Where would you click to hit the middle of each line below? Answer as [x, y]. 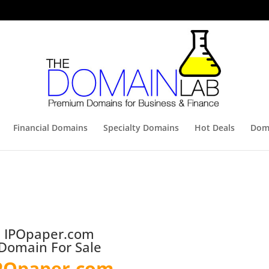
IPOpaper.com [50, 234]
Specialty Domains [141, 128]
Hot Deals [214, 128]
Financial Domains [50, 128]
